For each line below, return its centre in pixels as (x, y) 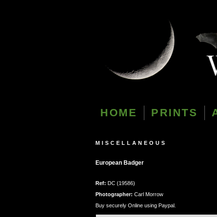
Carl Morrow (148, 194)
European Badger (120, 163)
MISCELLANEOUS (131, 143)
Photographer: (114, 194)
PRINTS (174, 112)
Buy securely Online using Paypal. (136, 206)
